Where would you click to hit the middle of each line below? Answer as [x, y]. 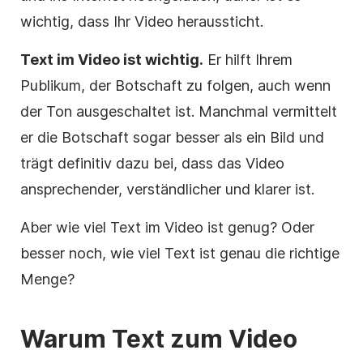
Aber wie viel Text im [92, 227]
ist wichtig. [162, 59]
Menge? [47, 279]
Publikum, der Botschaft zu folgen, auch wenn [175, 85]
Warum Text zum [124, 338]
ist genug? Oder [259, 227]
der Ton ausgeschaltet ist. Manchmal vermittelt [179, 111]
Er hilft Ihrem [248, 59]
